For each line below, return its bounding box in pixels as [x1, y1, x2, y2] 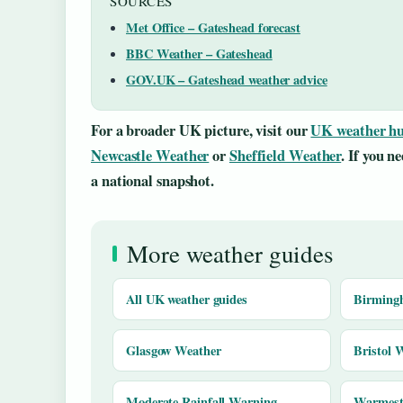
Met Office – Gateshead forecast [126, 17, 300, 37]
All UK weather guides [126, 289, 247, 309]
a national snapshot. [91, 169, 215, 192]
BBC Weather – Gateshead [126, 43, 273, 63]
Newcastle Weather [91, 144, 210, 166]
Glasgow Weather [126, 340, 221, 360]
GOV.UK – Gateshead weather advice [126, 69, 327, 89]
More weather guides [127, 237, 335, 270]
